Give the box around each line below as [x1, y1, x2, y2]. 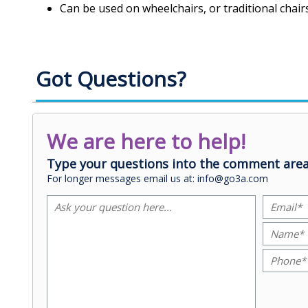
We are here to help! [47, 126, 245, 155]
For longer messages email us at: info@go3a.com [47, 171, 268, 185]
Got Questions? [36, 64, 186, 93]
